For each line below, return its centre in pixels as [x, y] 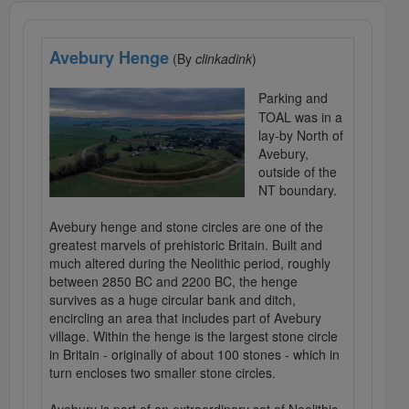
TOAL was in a [300, 117]
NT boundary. [297, 190]
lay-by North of [300, 136]
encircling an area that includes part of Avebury [185, 318]
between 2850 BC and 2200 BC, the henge [173, 282]
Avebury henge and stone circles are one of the [186, 227]
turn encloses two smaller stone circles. [163, 373]
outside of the [297, 172]
